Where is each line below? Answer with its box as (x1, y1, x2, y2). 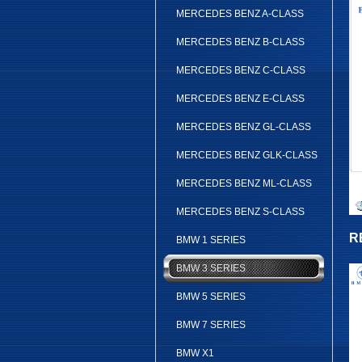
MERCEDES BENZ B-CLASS (176, 36, 305, 48)
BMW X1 (176, 347, 214, 359)
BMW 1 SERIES (176, 234, 246, 246)
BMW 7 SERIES (176, 319, 246, 330)
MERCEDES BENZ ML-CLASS (176, 178, 312, 189)
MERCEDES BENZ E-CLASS (176, 93, 305, 104)
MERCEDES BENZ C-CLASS (176, 65, 305, 76)
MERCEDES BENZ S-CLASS (176, 206, 305, 217)
